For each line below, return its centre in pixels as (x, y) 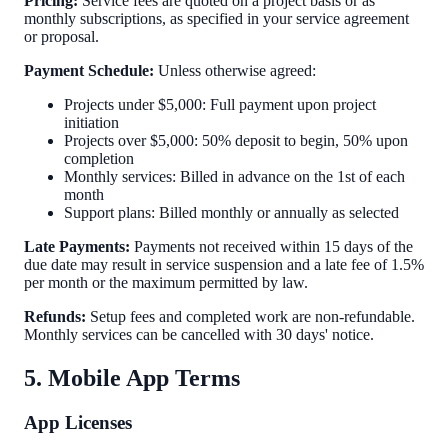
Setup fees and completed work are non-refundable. (250, 316)
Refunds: (55, 316)
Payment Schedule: (89, 70)
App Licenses (78, 422)
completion (99, 158)
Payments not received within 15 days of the (271, 246)
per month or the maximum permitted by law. (166, 282)
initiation (91, 122)
